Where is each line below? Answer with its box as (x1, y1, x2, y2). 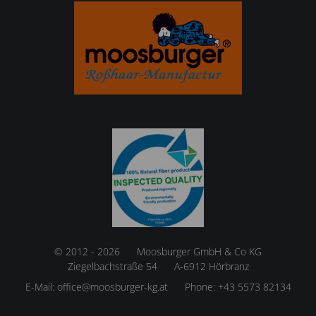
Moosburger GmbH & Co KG (137, 245, 262, 259)
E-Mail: (25, 280, 57, 294)
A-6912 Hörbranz (174, 260, 249, 274)
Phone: (184, 280, 218, 294)
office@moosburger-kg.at (56, 280, 168, 294)
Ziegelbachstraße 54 (67, 260, 157, 274)
